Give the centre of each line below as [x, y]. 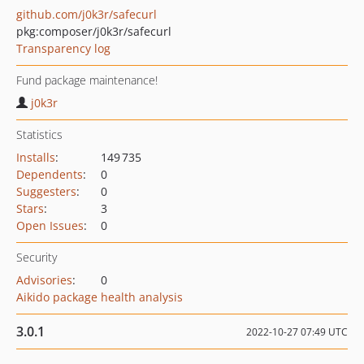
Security [37, 257]
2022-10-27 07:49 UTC [297, 332]
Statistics [39, 134]
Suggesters [46, 191]
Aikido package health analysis [100, 297]
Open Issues [50, 225]
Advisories [44, 280]
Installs [36, 157]
